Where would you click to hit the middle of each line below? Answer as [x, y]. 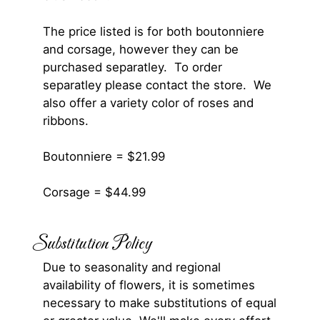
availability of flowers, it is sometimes [149, 285]
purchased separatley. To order [132, 67]
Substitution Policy [92, 245]
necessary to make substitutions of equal [160, 303]
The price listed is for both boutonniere [154, 32]
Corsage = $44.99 [94, 192]
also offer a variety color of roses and [148, 103]
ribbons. [66, 121]
